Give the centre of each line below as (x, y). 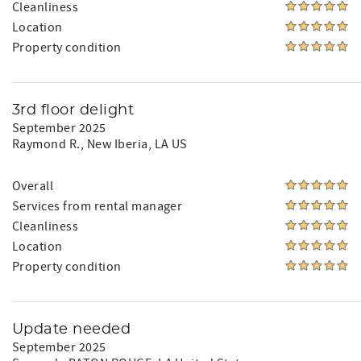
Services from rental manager (98, 206)
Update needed (72, 330)
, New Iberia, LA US (134, 144)
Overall (33, 186)
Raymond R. (46, 144)
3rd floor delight (73, 110)
